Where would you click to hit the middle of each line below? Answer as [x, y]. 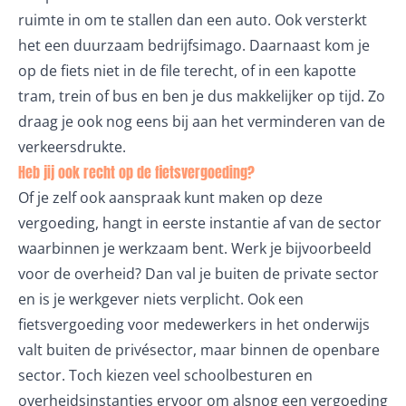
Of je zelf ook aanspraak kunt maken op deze [170, 198]
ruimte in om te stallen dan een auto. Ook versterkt [193, 20]
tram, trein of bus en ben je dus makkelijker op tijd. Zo [202, 96]
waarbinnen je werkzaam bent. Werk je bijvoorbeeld [195, 248]
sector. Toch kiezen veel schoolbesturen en [165, 375]
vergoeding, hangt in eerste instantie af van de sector [200, 223]
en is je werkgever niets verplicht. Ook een [161, 299]
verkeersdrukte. [72, 147]
